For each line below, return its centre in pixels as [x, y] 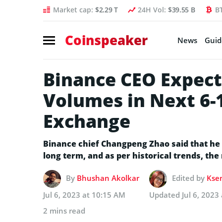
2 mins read [64, 210]
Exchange [87, 121]
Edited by [189, 178]
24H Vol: [153, 10]
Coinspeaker [106, 40]
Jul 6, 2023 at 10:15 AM [84, 194]
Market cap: [74, 10]
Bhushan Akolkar [108, 178]
